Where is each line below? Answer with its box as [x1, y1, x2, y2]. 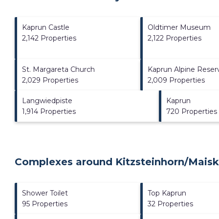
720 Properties [166, 107, 218, 116]
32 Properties [147, 199, 193, 208]
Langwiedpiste [22, 96, 72, 105]
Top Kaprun [147, 188, 186, 197]
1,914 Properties [22, 107, 76, 116]
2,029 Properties [22, 75, 78, 85]
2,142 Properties [22, 33, 76, 43]
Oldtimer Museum [147, 22, 211, 32]
